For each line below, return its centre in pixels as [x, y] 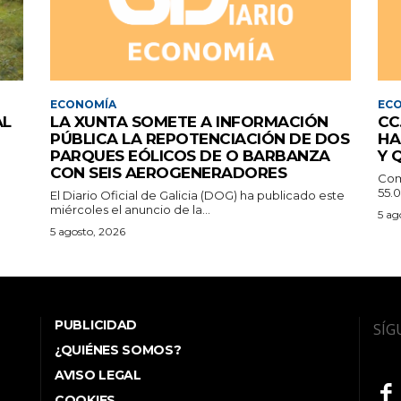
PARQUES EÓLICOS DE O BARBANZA [190, 156]
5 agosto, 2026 [88, 232]
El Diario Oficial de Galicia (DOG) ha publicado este [197, 196]
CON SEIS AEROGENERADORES [168, 173]
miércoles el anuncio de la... [130, 210]
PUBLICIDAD [96, 325]
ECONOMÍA [83, 105]
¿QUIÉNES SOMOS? [118, 350]
